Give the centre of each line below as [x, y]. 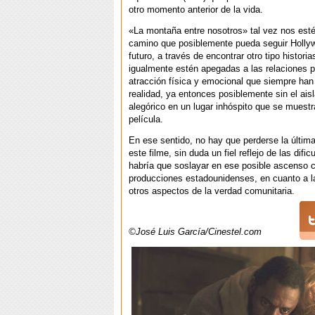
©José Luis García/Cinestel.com [195, 232]
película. [146, 120]
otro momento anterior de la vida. [196, 10]
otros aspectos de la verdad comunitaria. [212, 191]
